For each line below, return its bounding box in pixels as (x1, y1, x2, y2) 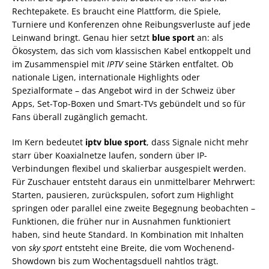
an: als (195, 32, 223, 43)
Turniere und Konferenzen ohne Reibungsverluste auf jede (12, 19, 250, 30)
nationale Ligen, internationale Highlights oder (12, 71, 200, 83)
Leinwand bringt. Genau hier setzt (12, 32, 152, 43)
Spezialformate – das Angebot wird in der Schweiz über (12, 85, 235, 96)
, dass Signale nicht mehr (147, 136, 249, 148)
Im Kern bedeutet (12, 136, 85, 148)
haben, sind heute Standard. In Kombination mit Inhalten (12, 229, 244, 240)
